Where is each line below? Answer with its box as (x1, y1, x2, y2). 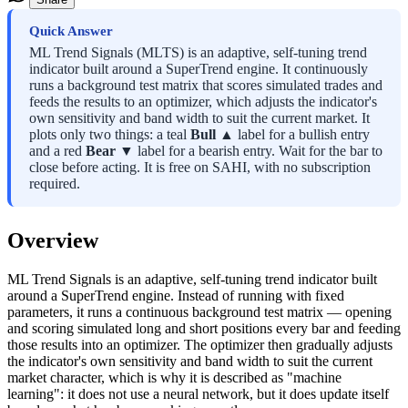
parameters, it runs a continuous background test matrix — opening (7, 303, 392, 320)
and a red (29, 142, 86, 158)
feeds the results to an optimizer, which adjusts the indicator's (29, 93, 377, 109)
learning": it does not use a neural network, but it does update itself (7, 385, 389, 402)
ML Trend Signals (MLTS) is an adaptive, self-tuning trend (29, 44, 367, 60)
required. (29, 175, 80, 191)
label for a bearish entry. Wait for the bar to (134, 142, 382, 158)
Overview (7, 228, 98, 252)
